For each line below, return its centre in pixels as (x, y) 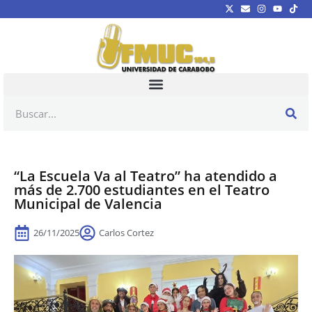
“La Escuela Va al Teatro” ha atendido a (146, 175)
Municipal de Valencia (88, 203)
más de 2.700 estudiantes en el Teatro (142, 189)
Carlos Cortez (126, 232)
